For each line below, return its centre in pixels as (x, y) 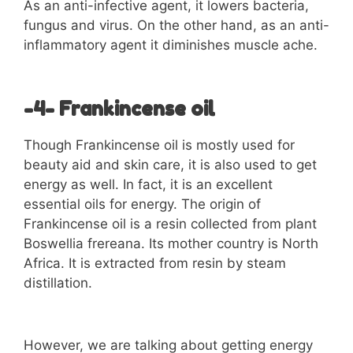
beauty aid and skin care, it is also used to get (170, 164)
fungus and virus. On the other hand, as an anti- (176, 26)
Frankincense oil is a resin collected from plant (170, 223)
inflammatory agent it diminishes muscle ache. (171, 45)
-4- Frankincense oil (119, 108)
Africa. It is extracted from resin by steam (155, 263)
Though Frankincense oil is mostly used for (159, 145)
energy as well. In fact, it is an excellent (148, 184)
